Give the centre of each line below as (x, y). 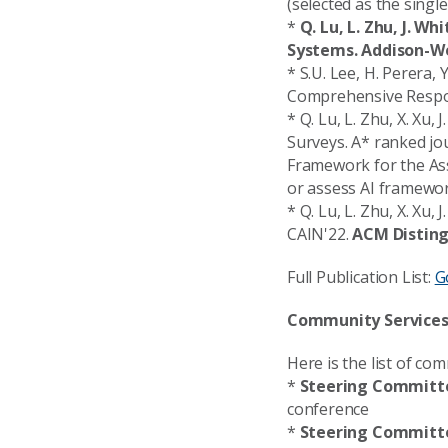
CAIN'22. (320, 233)
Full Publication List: (361, 276)
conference (328, 408)
